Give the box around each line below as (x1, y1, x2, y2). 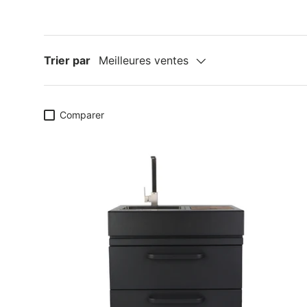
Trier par (44, 53, 90, 67)
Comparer (60, 108, 105, 121)
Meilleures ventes (99, 53, 188, 68)
